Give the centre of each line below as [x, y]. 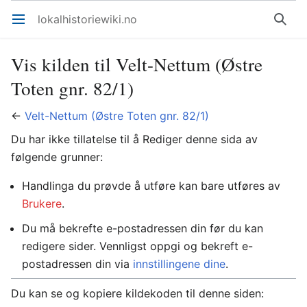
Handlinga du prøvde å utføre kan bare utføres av [151, 186]
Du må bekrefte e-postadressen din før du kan [143, 228]
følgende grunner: [57, 157]
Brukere [42, 204]
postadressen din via [77, 264]
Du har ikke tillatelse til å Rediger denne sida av [134, 139]
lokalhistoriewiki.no [87, 19]
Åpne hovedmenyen [24, 26]
